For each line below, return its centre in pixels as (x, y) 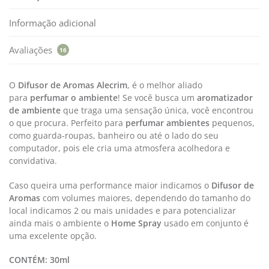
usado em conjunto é (205, 223)
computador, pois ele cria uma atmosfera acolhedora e (119, 148)
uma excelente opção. (53, 235)
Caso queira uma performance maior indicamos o (110, 185)
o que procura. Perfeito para (67, 123)
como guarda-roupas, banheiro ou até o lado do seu (114, 136)
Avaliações (32, 50)
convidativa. (33, 161)
